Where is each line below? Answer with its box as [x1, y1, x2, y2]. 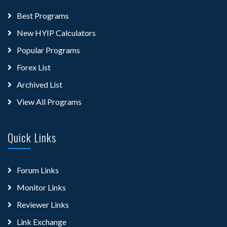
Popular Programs [17, 45, 80, 55]
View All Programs [17, 96, 82, 106]
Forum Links [17, 165, 59, 175]
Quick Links [8, 129, 56, 145]
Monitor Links [17, 182, 66, 192]
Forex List [17, 62, 51, 72]
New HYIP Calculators [17, 27, 96, 37]
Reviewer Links [17, 199, 69, 209]
